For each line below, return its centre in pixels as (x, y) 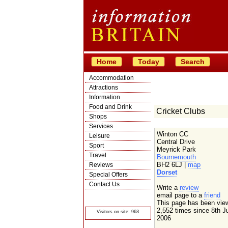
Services (101, 126)
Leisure (99, 136)
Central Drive (176, 142)
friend (212, 195)
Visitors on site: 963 (118, 212)
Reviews (101, 165)
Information (104, 97)
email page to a (180, 195)
